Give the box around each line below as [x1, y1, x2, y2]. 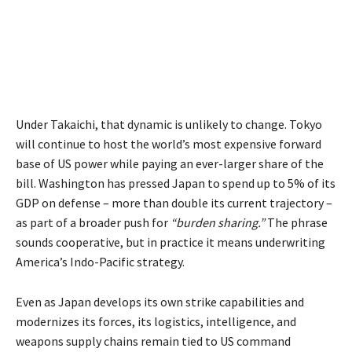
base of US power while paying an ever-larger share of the [16, 156, 324, 172]
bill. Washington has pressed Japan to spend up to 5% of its [16, 175, 335, 192]
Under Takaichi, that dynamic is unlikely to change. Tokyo [16, 116, 322, 133]
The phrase [265, 214, 328, 231]
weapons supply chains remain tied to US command [16, 333, 291, 350]
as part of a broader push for [16, 214, 170, 231]
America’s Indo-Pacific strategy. [16, 254, 185, 270]
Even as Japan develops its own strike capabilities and [16, 294, 304, 310]
